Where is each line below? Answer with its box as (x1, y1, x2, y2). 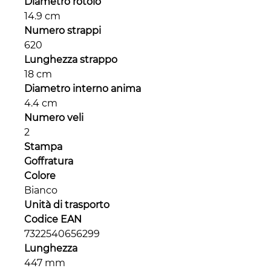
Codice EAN (24, 214, 82, 226)
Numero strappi (24, 25, 101, 37)
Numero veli (24, 112, 83, 124)
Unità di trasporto (24, 199, 109, 211)
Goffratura (24, 155, 73, 168)
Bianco (24, 184, 57, 197)
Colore (24, 170, 56, 182)
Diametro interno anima (24, 83, 141, 95)
